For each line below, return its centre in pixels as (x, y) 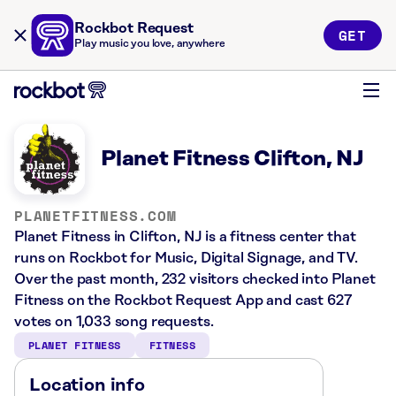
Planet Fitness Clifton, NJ (232, 159)
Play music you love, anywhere (150, 44)
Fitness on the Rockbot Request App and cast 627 (183, 301)
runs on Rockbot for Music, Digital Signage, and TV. (186, 258)
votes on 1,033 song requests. (114, 322)
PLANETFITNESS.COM (95, 216)
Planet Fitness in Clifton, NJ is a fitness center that (185, 237)
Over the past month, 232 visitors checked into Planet (195, 279)
